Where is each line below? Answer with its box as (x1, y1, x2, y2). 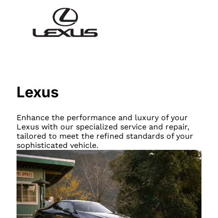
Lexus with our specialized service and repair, (16, 122, 189, 131)
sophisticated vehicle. (16, 140, 98, 150)
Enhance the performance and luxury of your (16, 112, 188, 122)
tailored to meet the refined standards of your (16, 131, 193, 141)
